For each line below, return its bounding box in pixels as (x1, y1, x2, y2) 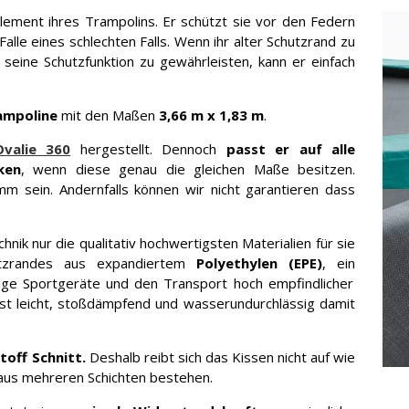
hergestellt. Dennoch (79, 140, 226, 158)
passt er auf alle (225, 140, 355, 158)
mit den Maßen (58, 106, 159, 124)
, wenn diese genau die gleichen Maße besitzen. (20, 160, 356, 178)
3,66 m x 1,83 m (159, 106, 264, 124)
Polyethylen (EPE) (196, 254, 322, 272)
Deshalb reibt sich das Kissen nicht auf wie (85, 348, 355, 366)
